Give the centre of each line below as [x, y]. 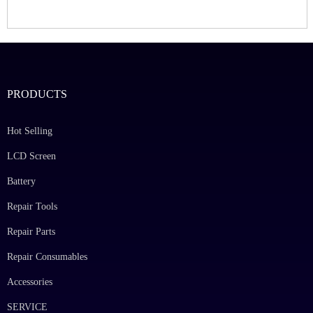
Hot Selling [30, 131]
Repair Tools [32, 207]
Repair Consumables [47, 257]
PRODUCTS [37, 94]
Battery [21, 182]
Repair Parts [31, 232]
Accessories [30, 282]
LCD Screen [31, 156]
